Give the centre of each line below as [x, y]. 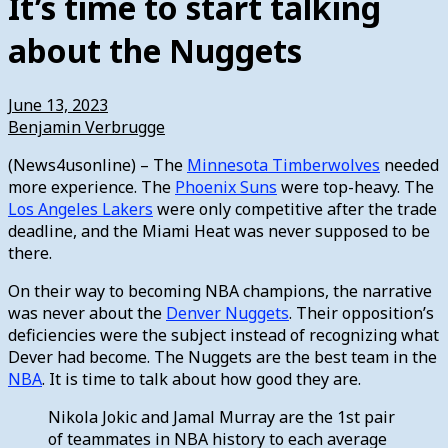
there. [30, 252]
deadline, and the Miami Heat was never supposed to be [219, 230]
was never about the [87, 312]
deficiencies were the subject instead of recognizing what [223, 334]
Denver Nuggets [227, 312]
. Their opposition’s [361, 312]
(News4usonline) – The [97, 164]
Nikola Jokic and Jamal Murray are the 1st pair [221, 416]
